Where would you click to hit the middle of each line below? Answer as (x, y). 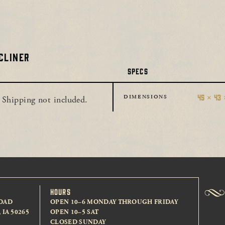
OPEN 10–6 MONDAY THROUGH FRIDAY (114, 202)
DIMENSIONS (146, 97)
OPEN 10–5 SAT (75, 212)
